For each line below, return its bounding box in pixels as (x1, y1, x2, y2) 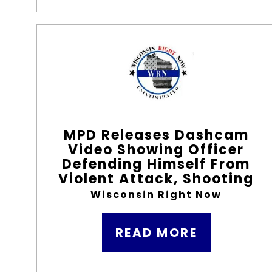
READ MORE (115, 224, 198, 241)
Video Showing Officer (68, 140, 245, 159)
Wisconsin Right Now (90, 188, 222, 202)
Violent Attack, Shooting (58, 169, 254, 188)
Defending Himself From (62, 155, 251, 174)
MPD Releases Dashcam (63, 126, 249, 144)
